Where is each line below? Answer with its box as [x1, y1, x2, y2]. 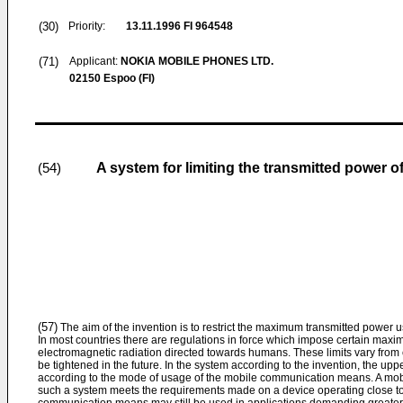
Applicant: [69, 55, 121, 67]
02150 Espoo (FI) [69, 72, 155, 85]
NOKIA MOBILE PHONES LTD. [121, 55, 273, 67]
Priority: [68, 20, 105, 32]
